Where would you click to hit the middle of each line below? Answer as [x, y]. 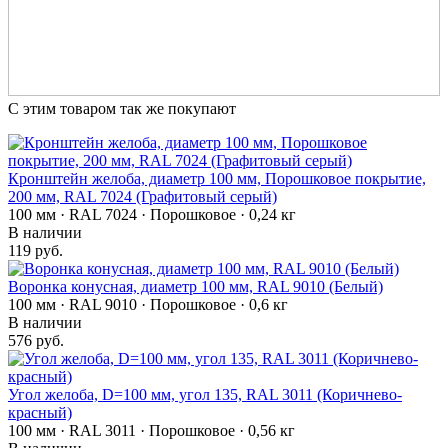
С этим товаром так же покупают [122, 108]
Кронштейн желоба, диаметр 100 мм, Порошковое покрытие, [217, 178]
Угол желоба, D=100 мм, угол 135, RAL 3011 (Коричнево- [205, 394]
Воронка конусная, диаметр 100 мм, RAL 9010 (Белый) [195, 286]
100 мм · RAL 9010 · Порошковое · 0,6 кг [148, 304]
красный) [40, 412]
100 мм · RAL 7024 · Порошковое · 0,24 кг [152, 214]
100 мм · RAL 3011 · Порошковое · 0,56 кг [151, 430]
